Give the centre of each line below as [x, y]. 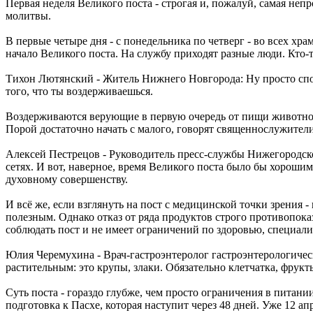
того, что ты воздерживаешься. [79, 91]
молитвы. [28, 15]
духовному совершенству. [67, 179]
